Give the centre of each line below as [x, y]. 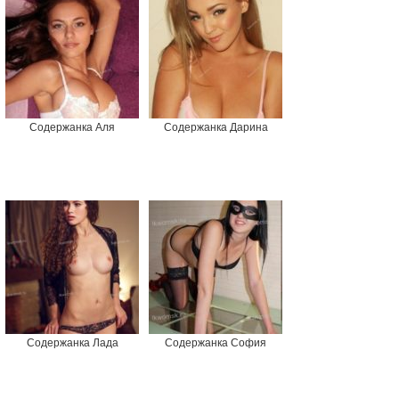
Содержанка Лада [72, 343]
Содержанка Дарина [216, 128]
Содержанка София [216, 343]
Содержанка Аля [72, 128]
